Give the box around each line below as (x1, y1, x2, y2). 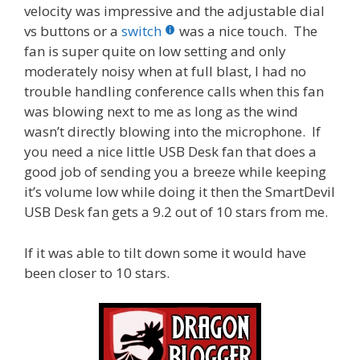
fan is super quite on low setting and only (24, 42, 286, 61)
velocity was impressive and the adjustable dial (24, 2, 325, 21)
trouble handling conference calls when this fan (24, 82, 324, 101)
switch (121, 22, 162, 41)
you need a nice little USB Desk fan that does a (24, 142, 317, 162)
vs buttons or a (24, 22, 121, 41)
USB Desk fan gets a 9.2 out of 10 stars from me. (24, 202, 328, 222)
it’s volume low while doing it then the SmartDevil (24, 182, 335, 202)
